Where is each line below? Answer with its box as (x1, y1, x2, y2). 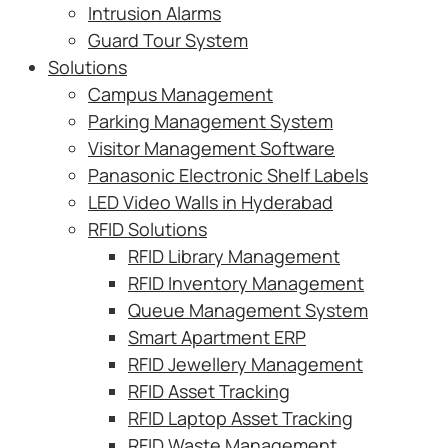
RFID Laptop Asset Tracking (128, 406, 353, 430)
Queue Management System (128, 298, 368, 322)
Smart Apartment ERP (128, 325, 306, 349)
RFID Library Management (128, 244, 340, 268)
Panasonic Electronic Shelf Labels (88, 163, 368, 187)
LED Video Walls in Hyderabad (88, 190, 333, 214)
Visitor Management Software (88, 136, 335, 160)
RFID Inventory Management (128, 271, 364, 295)
